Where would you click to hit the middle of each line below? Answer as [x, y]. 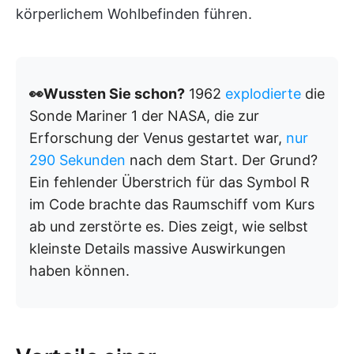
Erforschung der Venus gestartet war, [158, 138]
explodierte [263, 94]
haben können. [79, 271]
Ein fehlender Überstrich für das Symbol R [169, 182]
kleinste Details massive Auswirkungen [158, 249]
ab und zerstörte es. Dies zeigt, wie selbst [169, 226]
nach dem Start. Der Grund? [222, 160]
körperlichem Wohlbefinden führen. [134, 14]
